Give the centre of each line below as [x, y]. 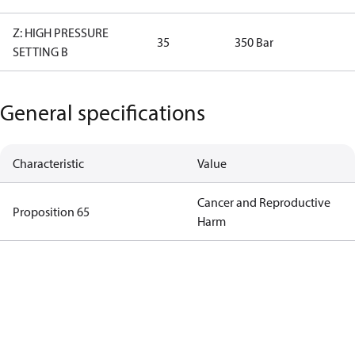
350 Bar [254, 42]
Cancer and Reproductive [263, 202]
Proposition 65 [51, 212]
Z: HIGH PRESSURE [61, 32]
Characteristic [48, 163]
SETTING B [40, 52]
